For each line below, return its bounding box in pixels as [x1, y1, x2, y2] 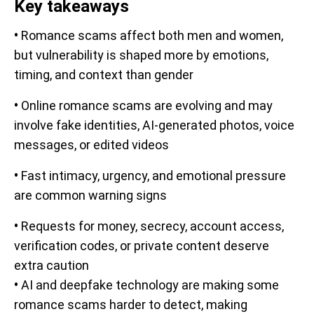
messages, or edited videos [14, 137, 169, 152]
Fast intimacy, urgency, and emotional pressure [21, 168, 286, 183]
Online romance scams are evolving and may [21, 97, 273, 113]
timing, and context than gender [14, 67, 193, 82]
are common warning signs [14, 187, 167, 203]
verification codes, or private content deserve [14, 238, 269, 253]
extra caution [14, 257, 89, 273]
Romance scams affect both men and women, [21, 27, 283, 43]
